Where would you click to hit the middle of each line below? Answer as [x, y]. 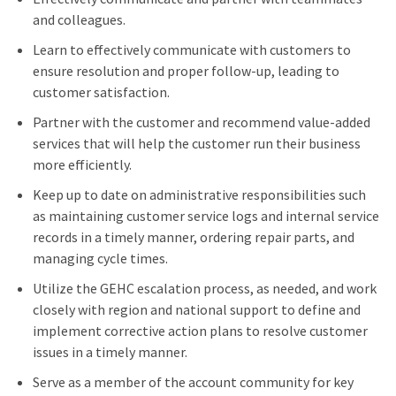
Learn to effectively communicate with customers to [191, 50]
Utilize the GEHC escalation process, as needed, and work [204, 289]
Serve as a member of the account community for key [193, 382]
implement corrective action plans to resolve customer [200, 331]
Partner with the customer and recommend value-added [201, 122]
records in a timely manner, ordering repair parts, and [193, 237]
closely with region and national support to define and [196, 310]
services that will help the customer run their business [196, 144]
